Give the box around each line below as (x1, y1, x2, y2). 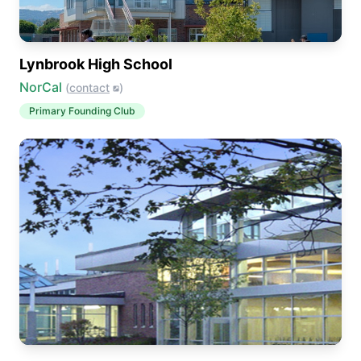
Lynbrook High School (19, 56, 172, 73)
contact (69, 81, 110, 94)
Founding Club (68, 105, 135, 117)
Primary (29, 105, 68, 117)
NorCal (19, 79, 62, 95)
